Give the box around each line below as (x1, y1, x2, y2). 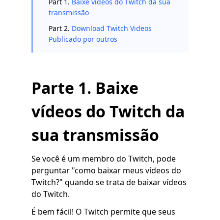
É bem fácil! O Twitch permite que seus (31, 206, 175, 217)
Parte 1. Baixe (31, 77, 138, 98)
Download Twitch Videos (72, 24, 152, 33)
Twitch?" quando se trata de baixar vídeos (31, 177, 187, 188)
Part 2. (49, 24, 72, 33)
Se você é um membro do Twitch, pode (31, 153, 176, 164)
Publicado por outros (49, 34, 117, 44)
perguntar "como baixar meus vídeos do (31, 165, 181, 176)
